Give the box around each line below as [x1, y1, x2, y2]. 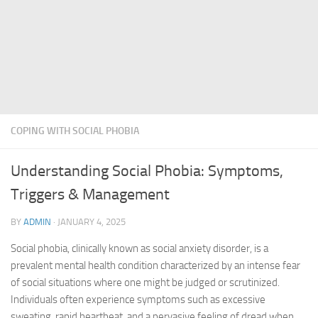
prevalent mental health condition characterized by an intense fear [11, 259, 300, 272]
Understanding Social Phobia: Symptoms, [11, 162, 283, 180]
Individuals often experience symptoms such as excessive [11, 293, 265, 306]
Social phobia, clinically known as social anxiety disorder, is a [11, 242, 268, 255]
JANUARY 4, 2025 [57, 216, 126, 227]
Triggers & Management [11, 185, 170, 204]
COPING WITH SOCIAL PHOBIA [11, 125, 139, 137]
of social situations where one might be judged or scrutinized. [11, 276, 280, 289]
